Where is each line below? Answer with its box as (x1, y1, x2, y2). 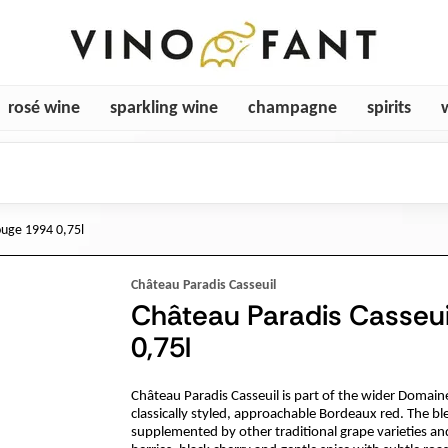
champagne (248, 98, 337, 118)
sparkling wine (110, 98, 218, 118)
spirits (367, 98, 411, 118)
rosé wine (8, 98, 80, 118)
